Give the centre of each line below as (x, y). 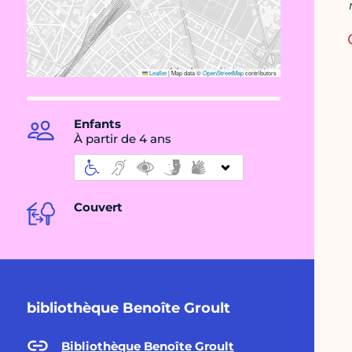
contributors (260, 73)
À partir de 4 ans (123, 139)
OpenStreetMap (223, 73)
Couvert (98, 207)
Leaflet (157, 73)
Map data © (186, 73)
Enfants (97, 124)
